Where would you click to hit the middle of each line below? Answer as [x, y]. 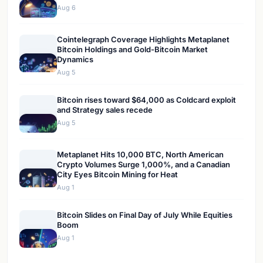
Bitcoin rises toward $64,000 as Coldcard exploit [146, 100]
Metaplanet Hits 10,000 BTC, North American [140, 155]
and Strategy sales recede [105, 110]
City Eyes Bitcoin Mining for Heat [117, 175]
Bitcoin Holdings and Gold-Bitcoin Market [132, 50]
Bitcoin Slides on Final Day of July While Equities [145, 215]
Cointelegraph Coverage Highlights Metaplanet [143, 40]
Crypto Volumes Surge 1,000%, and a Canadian [144, 165]
